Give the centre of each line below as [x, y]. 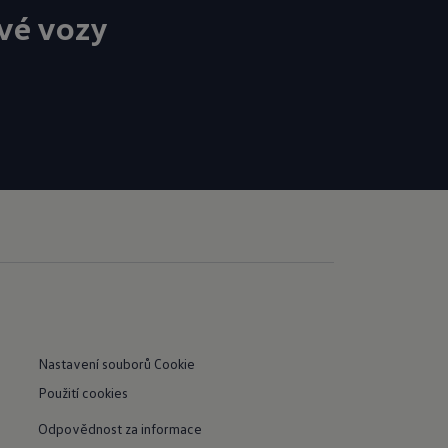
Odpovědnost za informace [119, 428]
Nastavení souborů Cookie [116, 363]
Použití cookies [82, 392]
